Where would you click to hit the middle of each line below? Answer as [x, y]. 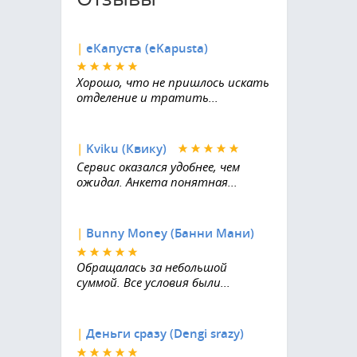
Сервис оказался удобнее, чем [158, 167]
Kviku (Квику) [126, 148]
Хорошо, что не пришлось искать [173, 82]
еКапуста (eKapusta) [147, 48]
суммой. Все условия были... [153, 282]
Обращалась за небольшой [151, 267]
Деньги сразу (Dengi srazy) [165, 334]
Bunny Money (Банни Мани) [170, 233]
